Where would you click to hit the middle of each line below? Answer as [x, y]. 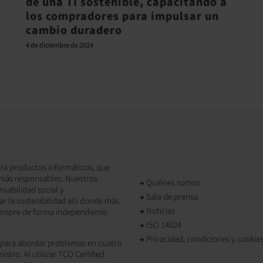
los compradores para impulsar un [122, 16]
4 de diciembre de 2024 [59, 45]
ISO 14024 [164, 225]
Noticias [161, 211]
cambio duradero [74, 31]
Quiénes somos [173, 183]
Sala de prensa [172, 197]
